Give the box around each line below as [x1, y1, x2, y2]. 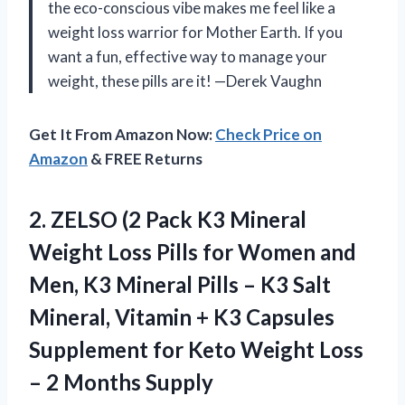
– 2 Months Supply [29, 368, 213, 395]
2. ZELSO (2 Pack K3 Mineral [29, 205, 306, 232]
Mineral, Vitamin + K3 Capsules [29, 303, 334, 330]
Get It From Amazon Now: [29, 124, 215, 144]
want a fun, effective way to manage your [48, 46, 327, 66]
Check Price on [215, 124, 322, 144]
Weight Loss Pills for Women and [29, 238, 356, 265]
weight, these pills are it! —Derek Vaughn [48, 71, 322, 90]
